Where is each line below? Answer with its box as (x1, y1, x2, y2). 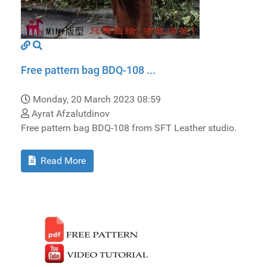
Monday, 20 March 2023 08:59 (33, 93, 161, 105)
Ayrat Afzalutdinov (29, 107, 110, 119)
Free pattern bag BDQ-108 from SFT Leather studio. (21, 122, 237, 133)
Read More (38, 154, 86, 166)
